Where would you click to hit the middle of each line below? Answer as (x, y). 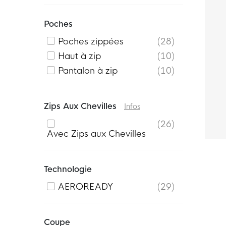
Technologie (68, 169)
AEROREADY (86, 187)
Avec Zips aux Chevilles (96, 134)
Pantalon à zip (88, 71)
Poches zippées (91, 42)
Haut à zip (79, 56)
